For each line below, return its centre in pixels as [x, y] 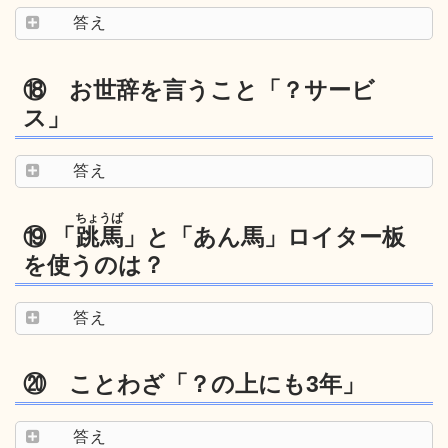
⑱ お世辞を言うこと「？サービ [199, 89]
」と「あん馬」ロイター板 [264, 237]
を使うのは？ [94, 265]
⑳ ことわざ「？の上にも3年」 [194, 384]
